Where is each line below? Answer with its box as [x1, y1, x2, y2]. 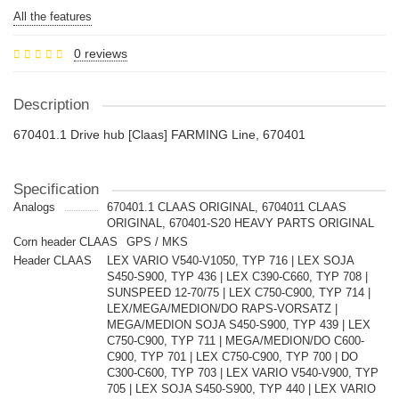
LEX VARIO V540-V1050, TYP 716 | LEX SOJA [106, 254, 354, 267]
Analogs [13, 200, 55, 214]
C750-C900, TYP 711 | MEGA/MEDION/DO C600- [106, 334, 364, 347]
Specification [13, 181, 99, 198]
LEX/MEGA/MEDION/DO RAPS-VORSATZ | [106, 302, 338, 315]
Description [13, 96, 89, 113]
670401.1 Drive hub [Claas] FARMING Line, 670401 [13, 127, 305, 142]
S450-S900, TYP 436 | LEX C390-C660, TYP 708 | [106, 270, 368, 283]
